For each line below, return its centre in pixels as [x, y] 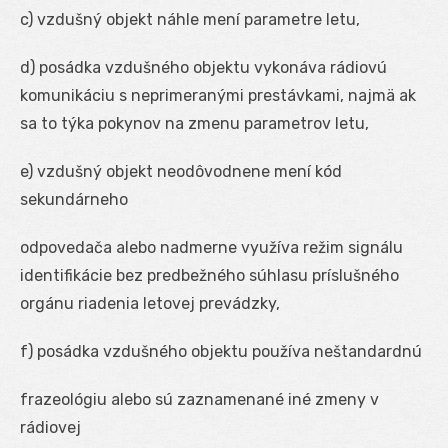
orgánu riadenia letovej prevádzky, [150, 303]
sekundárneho [74, 199]
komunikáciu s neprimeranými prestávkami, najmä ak [218, 95]
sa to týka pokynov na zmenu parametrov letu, [194, 123]
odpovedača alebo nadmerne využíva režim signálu [211, 247]
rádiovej [50, 427]
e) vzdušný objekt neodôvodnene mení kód [181, 171]
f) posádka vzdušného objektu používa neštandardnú [221, 351]
